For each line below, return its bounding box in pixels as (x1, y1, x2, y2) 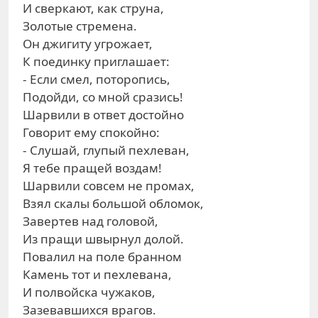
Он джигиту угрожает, (23, 35, 153, 52)
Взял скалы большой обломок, (23, 195, 204, 212)
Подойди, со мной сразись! (23, 89, 183, 105)
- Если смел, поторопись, (23, 71, 170, 87)
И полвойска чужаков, (23, 284, 155, 300)
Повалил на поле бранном (23, 248, 182, 265)
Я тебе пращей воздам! (23, 160, 162, 176)
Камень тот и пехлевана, (23, 266, 172, 283)
